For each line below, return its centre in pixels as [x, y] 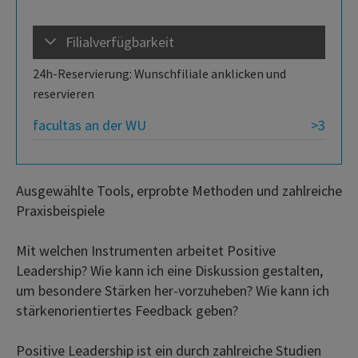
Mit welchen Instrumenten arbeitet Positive [146, 250]
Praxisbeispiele [60, 210]
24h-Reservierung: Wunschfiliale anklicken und [159, 73]
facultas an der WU [89, 125]
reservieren [64, 93]
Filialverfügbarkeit [120, 42]
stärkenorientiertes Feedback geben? [127, 310]
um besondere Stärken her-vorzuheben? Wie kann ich [173, 290]
